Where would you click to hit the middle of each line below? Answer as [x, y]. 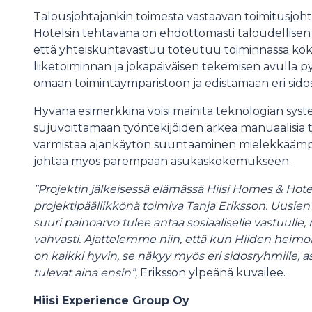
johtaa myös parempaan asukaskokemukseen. [162, 162]
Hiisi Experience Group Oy [111, 301]
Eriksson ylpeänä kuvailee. [213, 273]
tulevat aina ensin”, [87, 273]
